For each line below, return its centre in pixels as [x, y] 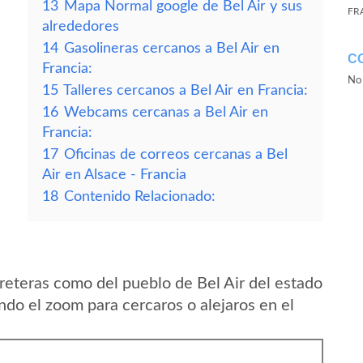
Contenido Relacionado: [140, 196]
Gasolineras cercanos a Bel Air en [172, 48]
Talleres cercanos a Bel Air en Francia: [186, 90]
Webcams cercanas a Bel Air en [166, 112]
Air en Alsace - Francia [114, 175]
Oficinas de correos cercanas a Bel [176, 154]
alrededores [81, 26]
